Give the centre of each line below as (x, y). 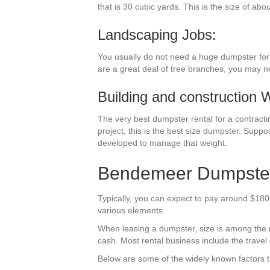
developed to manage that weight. (162, 143)
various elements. (131, 210)
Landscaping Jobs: (157, 34)
